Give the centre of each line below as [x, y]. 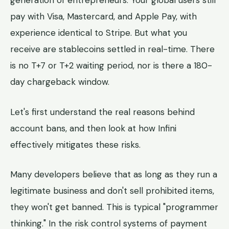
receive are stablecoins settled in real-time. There [112, 49]
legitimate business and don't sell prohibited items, [112, 190]
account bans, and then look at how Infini [93, 128]
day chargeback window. [60, 82]
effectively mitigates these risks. [75, 144]
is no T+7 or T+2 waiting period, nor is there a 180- [111, 66]
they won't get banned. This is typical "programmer [114, 207]
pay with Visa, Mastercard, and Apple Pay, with [104, 17]
